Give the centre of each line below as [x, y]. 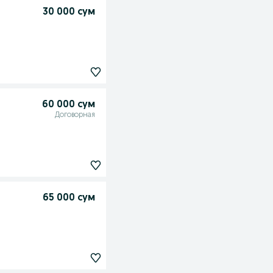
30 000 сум [69, 12]
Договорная [75, 115]
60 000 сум [68, 105]
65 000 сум [69, 198]
